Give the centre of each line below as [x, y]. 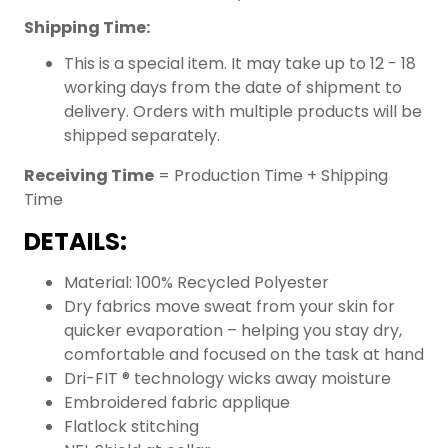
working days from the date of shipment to [233, 87]
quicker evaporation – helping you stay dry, [233, 330]
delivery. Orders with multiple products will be [243, 111]
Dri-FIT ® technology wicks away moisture [227, 378]
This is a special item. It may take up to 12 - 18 [240, 63]
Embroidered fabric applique [177, 402]
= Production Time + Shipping [271, 175]
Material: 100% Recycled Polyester [196, 282]
